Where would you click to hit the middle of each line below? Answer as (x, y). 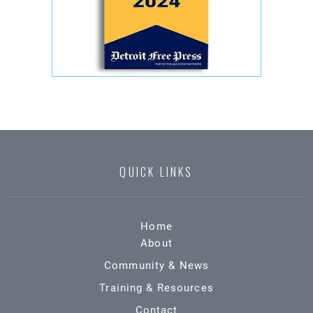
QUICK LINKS (156, 172)
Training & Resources (156, 288)
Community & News (156, 266)
